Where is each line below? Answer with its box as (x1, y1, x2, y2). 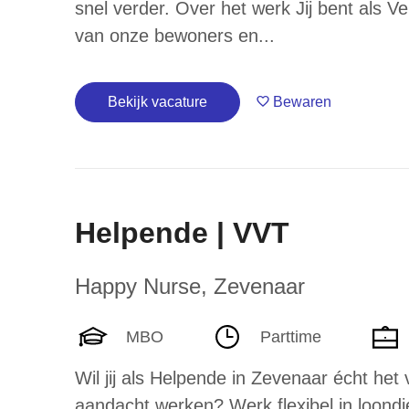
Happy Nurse (75, 274, 201, 299)
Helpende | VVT (75, 216, 289, 249)
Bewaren (273, 94, 332, 110)
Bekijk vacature (108, 94, 207, 110)
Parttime (260, 327, 321, 346)
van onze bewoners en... (75, 26, 275, 46)
